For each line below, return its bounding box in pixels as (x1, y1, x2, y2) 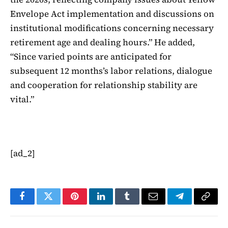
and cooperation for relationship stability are (10, 78, 197, 91)
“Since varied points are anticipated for (10, 50, 172, 63)
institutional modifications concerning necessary (10, 21, 214, 34)
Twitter (47, 199, 74, 209)
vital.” (10, 93, 34, 105)
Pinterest (74, 199, 106, 209)
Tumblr (126, 199, 154, 209)
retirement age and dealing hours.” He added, (10, 36, 195, 48)
